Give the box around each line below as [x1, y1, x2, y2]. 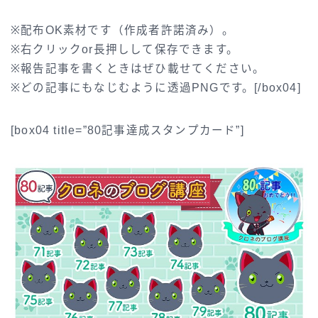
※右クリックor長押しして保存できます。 [11, 43, 238, 56]
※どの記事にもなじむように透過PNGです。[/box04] [11, 82, 301, 94]
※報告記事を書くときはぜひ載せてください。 [11, 62, 265, 75]
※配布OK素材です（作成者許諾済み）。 [11, 24, 234, 37]
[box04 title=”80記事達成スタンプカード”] [11, 124, 244, 137]
